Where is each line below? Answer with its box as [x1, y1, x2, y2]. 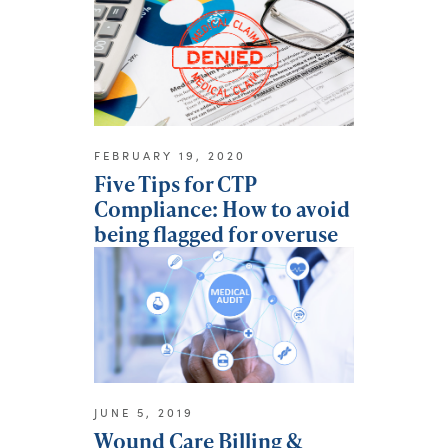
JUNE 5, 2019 [94, 405, 194, 421]
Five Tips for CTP [94, 168, 256, 198]
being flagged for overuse [94, 218, 338, 248]
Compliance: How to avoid [94, 193, 350, 223]
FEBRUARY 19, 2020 [94, 147, 246, 163]
